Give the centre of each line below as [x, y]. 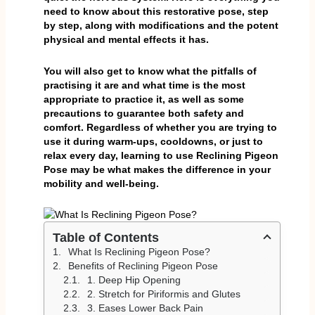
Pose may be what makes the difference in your [157, 169]
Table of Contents [105, 238]
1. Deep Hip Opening [134, 280]
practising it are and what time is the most [144, 85]
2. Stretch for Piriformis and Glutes [163, 294]
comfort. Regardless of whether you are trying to [160, 127]
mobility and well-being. [101, 183]
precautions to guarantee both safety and [143, 113]
